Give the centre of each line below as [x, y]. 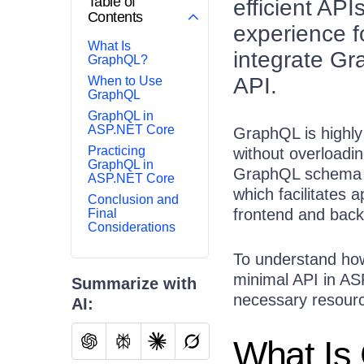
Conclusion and [133, 199]
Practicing [117, 150]
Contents [115, 17]
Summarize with [134, 283]
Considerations [132, 227]
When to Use [125, 80]
